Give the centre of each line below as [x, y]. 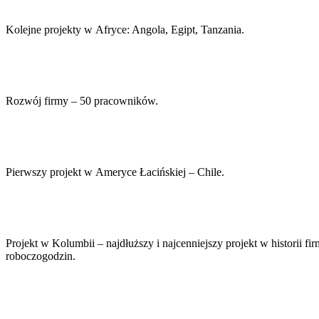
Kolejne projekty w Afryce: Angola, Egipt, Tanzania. [125, 30]
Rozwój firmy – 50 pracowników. [82, 101]
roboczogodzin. [41, 256]
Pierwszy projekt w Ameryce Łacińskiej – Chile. [115, 172]
